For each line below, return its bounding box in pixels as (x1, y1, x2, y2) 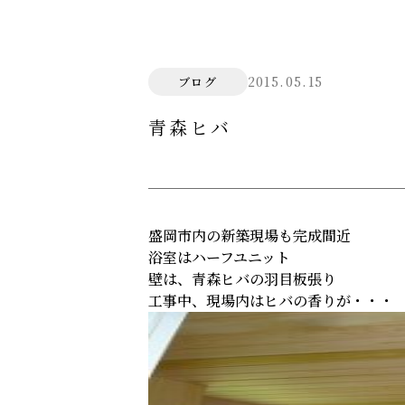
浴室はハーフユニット (147, 247, 290, 268)
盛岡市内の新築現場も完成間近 (147, 225, 351, 246)
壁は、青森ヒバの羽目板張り (147, 268, 336, 289)
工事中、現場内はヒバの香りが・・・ (147, 290, 394, 311)
